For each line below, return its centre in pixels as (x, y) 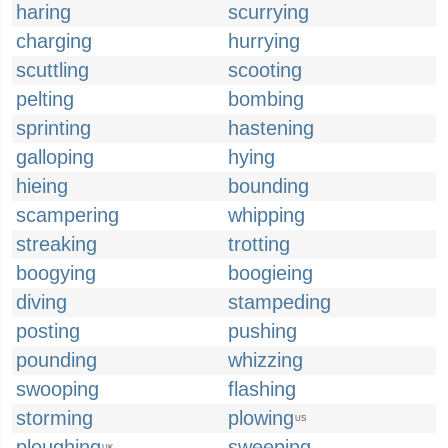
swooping (57, 389)
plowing (261, 418)
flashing (262, 389)
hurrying (264, 41)
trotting (259, 244)
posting (48, 331)
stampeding (279, 302)
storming (54, 418)
